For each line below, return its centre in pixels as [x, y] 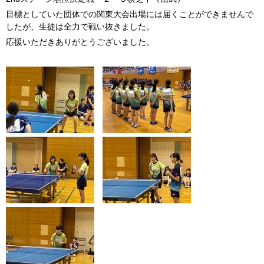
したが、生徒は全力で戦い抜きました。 [80, 27]
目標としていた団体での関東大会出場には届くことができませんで [130, 14]
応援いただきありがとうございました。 [80, 42]
